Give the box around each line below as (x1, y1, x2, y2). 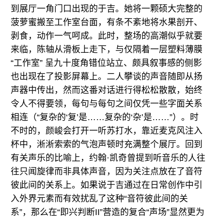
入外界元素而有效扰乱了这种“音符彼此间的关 (11, 194, 188, 204)
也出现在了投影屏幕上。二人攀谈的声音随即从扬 (11, 72, 203, 82)
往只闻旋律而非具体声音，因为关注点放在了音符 (11, 167, 203, 177)
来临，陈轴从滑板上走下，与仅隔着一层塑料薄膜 (11, 45, 203, 55)
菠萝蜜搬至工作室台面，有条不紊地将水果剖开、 (11, 17, 203, 28)
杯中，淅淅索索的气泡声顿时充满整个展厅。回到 (11, 139, 203, 150)
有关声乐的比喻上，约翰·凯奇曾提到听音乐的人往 (11, 153, 206, 163)
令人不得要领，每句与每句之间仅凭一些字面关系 (11, 99, 203, 109)
